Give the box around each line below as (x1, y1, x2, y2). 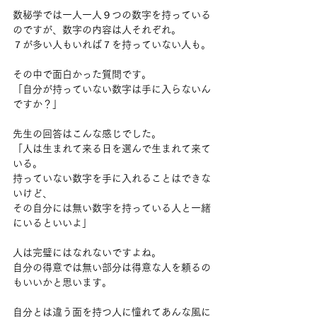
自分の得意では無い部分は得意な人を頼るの (13, 263, 211, 272)
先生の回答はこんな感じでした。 (13, 129, 161, 139)
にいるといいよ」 (13, 218, 92, 228)
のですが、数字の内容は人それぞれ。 (13, 25, 181, 35)
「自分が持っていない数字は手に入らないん (13, 84, 211, 94)
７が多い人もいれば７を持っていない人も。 (13, 40, 211, 50)
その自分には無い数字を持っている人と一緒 (13, 203, 211, 213)
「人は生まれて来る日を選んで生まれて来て (13, 144, 211, 154)
